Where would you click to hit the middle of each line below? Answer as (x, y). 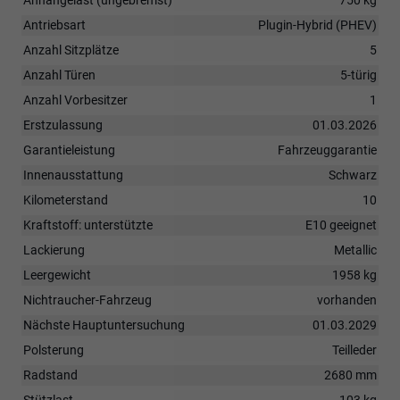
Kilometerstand (66, 200)
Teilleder (354, 350)
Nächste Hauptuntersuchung (104, 325)
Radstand (50, 375)
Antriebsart (54, 25)
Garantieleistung (69, 150)
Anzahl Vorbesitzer (75, 100)
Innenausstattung (73, 175)
